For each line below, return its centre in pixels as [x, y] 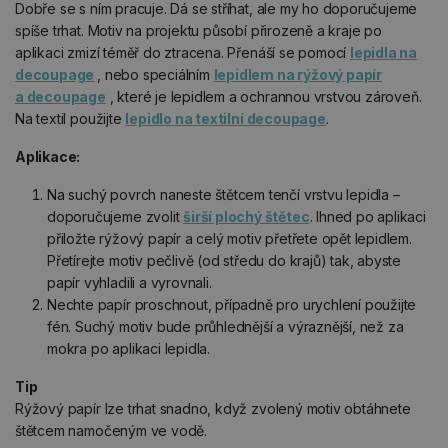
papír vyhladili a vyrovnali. [129, 282]
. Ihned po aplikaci [367, 216]
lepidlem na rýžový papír [298, 74]
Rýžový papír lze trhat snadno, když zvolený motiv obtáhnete [213, 408]
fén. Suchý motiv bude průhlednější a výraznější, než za [225, 326]
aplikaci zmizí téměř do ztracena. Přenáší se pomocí [183, 52]
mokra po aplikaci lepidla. [129, 348]
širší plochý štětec [246, 216]
